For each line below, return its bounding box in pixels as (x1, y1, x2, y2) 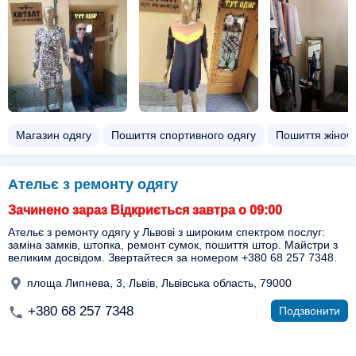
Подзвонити (279, 304, 340, 317)
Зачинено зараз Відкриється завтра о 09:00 (8, 203, 282, 217)
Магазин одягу (16, 129, 91, 141)
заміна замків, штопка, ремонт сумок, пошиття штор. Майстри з (8, 238, 338, 251)
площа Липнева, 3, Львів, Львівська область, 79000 (24, 276, 292, 289)
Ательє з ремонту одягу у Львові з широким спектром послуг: (8, 226, 325, 238)
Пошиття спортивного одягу (111, 129, 256, 141)
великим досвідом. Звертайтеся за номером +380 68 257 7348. (8, 251, 337, 264)
